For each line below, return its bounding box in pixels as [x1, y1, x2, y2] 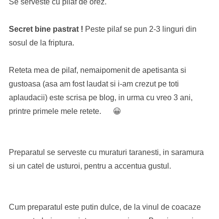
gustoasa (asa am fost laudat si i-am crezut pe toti [8, 80, 179, 88]
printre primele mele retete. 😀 [8, 107, 121, 115]
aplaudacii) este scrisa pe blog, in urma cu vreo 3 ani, [8, 93, 193, 102]
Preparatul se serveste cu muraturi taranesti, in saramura [8, 148, 204, 156]
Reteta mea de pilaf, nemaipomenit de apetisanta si [8, 66, 186, 74]
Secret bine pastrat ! [8, 25, 83, 33]
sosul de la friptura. [8, 39, 74, 47]
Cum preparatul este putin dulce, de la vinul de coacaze [8, 203, 201, 211]
